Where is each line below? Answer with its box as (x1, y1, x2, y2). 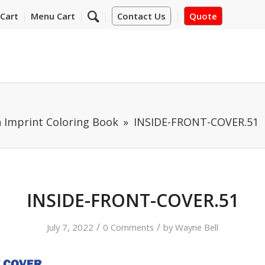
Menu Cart (30, 10, 75, 22)
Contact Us (117, 10, 166, 22)
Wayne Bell (175, 221, 218, 233)
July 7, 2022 (47, 221, 93, 233)
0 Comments (103, 221, 154, 233)
